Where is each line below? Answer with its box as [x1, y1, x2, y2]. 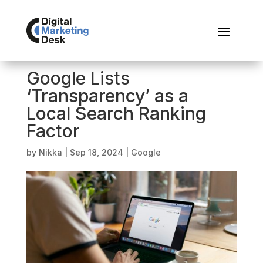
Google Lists [26, 68, 130, 89]
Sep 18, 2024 [69, 147, 123, 157]
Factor [26, 120, 80, 141]
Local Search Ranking [26, 103, 206, 124]
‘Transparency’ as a [26, 85, 188, 106]
